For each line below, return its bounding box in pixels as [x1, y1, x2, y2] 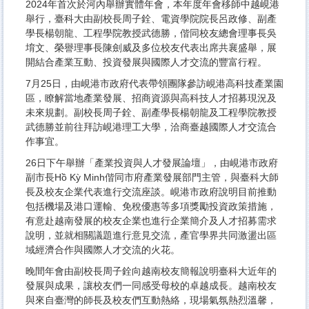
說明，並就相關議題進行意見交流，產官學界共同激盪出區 [26, 230, 277, 241]
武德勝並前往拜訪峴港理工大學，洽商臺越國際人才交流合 [26, 121, 277, 133]
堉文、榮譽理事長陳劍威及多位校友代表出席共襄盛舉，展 [26, 42, 277, 54]
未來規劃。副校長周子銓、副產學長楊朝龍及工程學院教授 [26, 107, 277, 119]
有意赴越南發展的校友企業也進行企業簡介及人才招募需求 [26, 215, 277, 227]
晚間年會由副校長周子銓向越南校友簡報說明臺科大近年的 [26, 266, 277, 277]
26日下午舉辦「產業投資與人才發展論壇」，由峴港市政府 [26, 157, 278, 169]
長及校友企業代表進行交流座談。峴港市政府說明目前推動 [26, 186, 277, 198]
